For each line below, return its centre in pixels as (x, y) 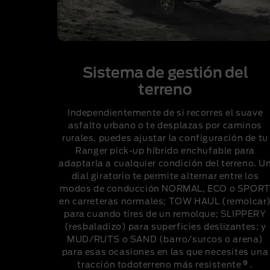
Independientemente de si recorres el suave (165, 114)
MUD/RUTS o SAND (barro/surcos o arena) (165, 240)
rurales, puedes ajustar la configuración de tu (165, 139)
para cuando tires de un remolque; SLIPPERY (165, 215)
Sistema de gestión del (165, 74)
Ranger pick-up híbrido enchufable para (165, 152)
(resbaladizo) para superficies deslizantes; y (165, 228)
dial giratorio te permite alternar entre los (165, 177)
